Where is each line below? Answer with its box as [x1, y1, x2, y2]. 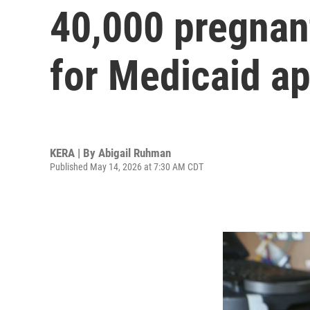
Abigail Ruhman [98, 145, 171, 160]
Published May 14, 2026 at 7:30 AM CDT [50, 161, 203, 172]
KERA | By [50, 145, 98, 160]
